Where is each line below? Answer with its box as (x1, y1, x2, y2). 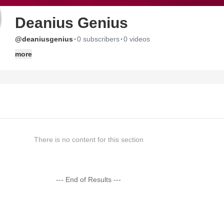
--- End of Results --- (56, 175, 121, 183)
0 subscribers (77, 35, 119, 43)
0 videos (123, 35, 150, 43)
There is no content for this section (33, 135, 143, 143)
